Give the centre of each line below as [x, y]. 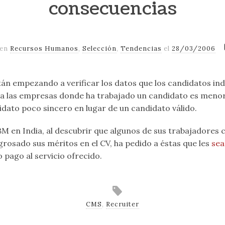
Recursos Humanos [44, 48]
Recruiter [123, 204]
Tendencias [141, 48]
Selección [99, 48]
